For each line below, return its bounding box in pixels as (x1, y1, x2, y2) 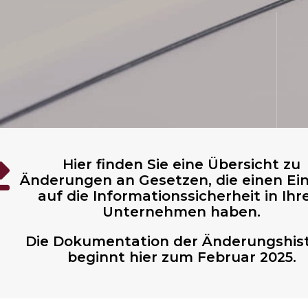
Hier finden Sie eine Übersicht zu (63, 155, 300, 173)
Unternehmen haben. (102, 203, 261, 220)
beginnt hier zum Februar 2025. (67, 248, 296, 265)
